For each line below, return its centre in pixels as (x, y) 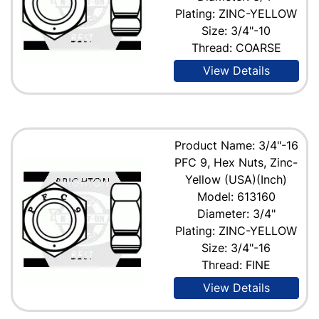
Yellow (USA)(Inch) (236, 179)
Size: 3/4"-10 (236, 30)
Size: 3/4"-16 (236, 247)
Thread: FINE (236, 265)
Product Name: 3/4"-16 (236, 145)
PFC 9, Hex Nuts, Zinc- (236, 162)
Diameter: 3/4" (236, 213)
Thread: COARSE (236, 47)
